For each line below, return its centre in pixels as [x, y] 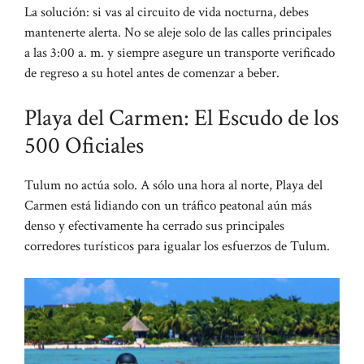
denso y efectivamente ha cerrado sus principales [154, 226]
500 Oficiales [84, 146]
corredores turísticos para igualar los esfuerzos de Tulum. [177, 247]
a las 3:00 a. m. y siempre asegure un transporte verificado [180, 52]
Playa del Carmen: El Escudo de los [182, 118]
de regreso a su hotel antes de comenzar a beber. [152, 73]
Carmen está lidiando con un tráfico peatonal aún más [168, 206]
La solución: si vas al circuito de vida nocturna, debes [167, 12]
